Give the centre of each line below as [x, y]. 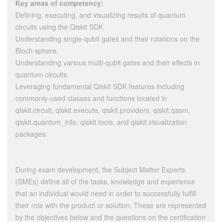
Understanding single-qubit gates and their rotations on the [108, 39]
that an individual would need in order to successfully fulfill [106, 193]
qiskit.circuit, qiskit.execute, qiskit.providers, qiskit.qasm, [103, 110]
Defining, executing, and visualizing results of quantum [101, 15]
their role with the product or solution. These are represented [111, 205]
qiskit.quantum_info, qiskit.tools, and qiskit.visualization [101, 122]
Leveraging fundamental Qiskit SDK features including [100, 86]
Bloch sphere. [37, 51]
